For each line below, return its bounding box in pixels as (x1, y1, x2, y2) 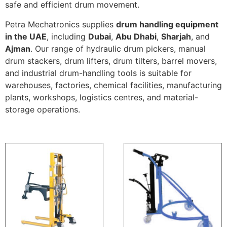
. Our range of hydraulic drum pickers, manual (30, 43, 206, 54)
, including (47, 31, 88, 42)
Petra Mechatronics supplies (5, 19, 116, 29)
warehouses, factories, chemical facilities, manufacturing (5, 80, 222, 90)
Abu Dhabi (116, 31, 157, 42)
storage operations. (5, 104, 80, 115)
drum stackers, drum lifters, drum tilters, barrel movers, (5, 55, 217, 66)
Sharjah (161, 31, 191, 42)
